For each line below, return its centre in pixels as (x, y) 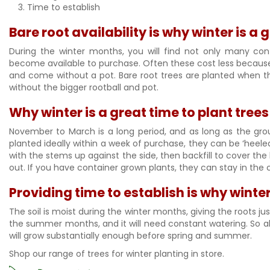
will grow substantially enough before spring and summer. (132, 236)
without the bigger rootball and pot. (85, 87)
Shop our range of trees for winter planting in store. (118, 254)
